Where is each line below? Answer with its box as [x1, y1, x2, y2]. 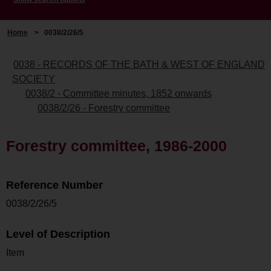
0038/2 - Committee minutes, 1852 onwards [25, 88, 212, 99]
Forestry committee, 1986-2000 [6, 137, 227, 154]
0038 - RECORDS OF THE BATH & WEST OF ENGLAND [13, 59, 265, 70]
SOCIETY [12, 73, 55, 84]
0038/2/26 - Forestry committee [38, 102, 170, 113]
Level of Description [6, 227, 110, 240]
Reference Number [6, 178, 103, 191]
